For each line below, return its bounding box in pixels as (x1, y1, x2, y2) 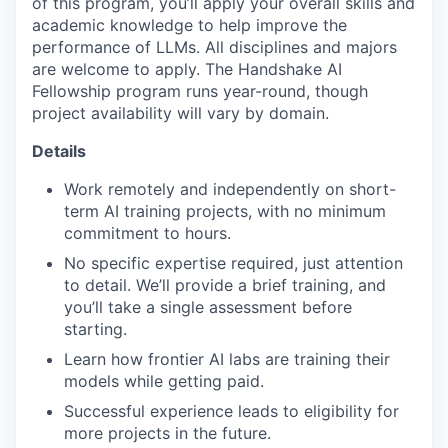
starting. (64, 319, 127, 339)
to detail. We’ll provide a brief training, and (64, 275, 386, 295)
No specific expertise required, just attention (64, 253, 403, 273)
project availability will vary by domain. (32, 103, 329, 123)
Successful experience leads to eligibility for (64, 401, 399, 421)
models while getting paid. (64, 371, 264, 391)
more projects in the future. (64, 423, 271, 443)
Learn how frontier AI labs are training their (64, 349, 390, 369)
